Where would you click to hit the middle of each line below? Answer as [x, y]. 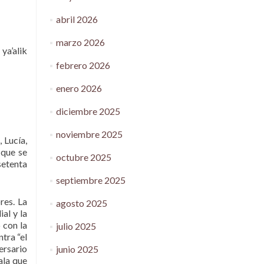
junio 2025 [77, 249]
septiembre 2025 [90, 180]
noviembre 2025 [89, 134]
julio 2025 [76, 226]
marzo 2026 [80, 42]
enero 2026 [79, 88]
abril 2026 [77, 19]
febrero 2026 [83, 65]
